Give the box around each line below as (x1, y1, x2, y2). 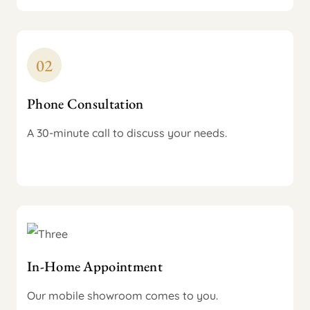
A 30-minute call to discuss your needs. (26, 125, 227, 140)
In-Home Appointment (26, 256, 163, 275)
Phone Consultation (26, 93, 144, 113)
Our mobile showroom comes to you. (26, 288, 218, 302)
